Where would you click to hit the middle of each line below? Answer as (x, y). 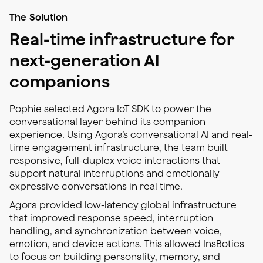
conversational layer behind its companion (107, 122)
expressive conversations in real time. (96, 186)
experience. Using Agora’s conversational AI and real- (131, 135)
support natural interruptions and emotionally (114, 173)
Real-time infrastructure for (122, 39)
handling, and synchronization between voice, (116, 231)
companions (60, 82)
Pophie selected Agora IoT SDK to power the (110, 109)
